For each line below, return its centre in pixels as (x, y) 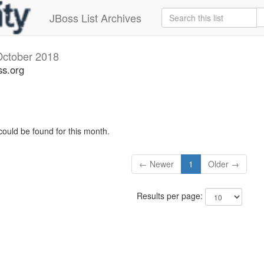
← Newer (157, 164)
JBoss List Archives (95, 18)
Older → (224, 164)
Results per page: (171, 196)
